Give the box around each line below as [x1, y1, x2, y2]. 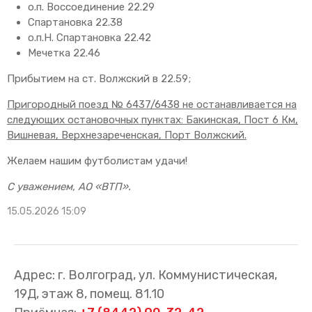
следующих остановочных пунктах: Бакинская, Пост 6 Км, [7, 113, 298, 126]
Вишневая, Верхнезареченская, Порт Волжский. [7, 128, 247, 141]
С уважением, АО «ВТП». [7, 180, 131, 193]
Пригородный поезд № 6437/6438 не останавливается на [7, 97, 297, 111]
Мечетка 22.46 [28, 46, 100, 59]
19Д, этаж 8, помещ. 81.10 [14, 286, 164, 302]
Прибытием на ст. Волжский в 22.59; [7, 72, 191, 85]
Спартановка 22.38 [28, 15, 123, 29]
